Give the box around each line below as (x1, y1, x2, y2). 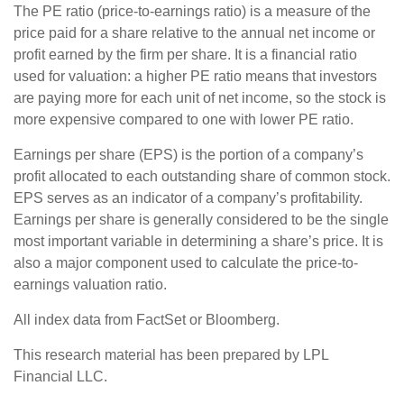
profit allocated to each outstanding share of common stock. (14, 168, 390, 184)
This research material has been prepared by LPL (14, 346, 328, 363)
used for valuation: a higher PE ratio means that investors (14, 68, 377, 84)
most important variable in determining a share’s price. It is (14, 233, 383, 249)
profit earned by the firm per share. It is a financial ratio (14, 46, 357, 62)
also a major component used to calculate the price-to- (14, 254, 358, 271)
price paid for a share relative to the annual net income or (14, 24, 375, 41)
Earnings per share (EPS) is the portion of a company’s (14, 146, 363, 162)
